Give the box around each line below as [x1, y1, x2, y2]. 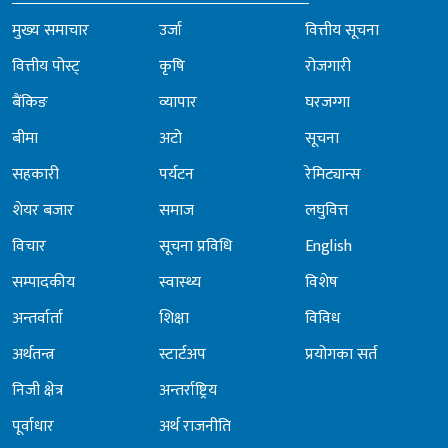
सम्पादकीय [12, 268, 75, 296]
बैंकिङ [12, 88, 48, 116]
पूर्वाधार [12, 412, 54, 440]
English [305, 232, 353, 260]
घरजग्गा [305, 88, 351, 116]
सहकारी [12, 160, 59, 188]
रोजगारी [305, 52, 352, 80]
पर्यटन [158, 160, 194, 188]
